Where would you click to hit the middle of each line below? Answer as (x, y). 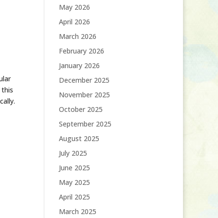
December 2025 (84, 80)
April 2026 (74, 22)
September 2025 (85, 124)
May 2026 (74, 7)
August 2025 (79, 138)
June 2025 (74, 168)
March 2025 (77, 211)
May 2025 (74, 182)
